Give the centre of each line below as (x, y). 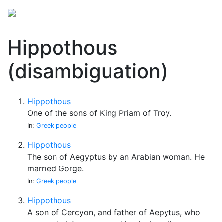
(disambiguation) (88, 71)
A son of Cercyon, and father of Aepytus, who (114, 212)
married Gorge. (55, 168)
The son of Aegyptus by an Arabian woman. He (116, 157)
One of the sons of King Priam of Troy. (99, 113)
